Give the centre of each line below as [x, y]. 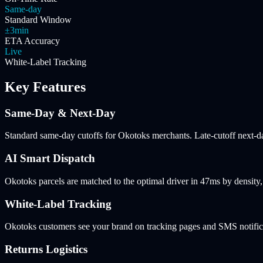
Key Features [45, 87]
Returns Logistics [46, 249]
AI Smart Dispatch [50, 159]
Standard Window [38, 19]
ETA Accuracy [32, 41]
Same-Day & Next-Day [60, 113]
